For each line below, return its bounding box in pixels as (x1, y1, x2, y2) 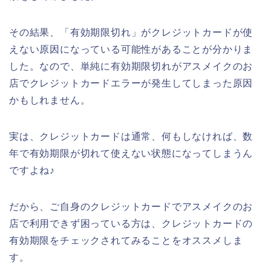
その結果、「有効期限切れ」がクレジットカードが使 (9, 27, 253, 38)
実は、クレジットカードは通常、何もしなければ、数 (9, 131, 253, 142)
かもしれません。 (9, 94, 91, 105)
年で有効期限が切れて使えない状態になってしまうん (9, 148, 253, 158)
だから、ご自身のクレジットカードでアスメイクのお (9, 201, 253, 212)
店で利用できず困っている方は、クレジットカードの (9, 218, 253, 229)
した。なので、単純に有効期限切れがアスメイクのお (9, 60, 253, 71)
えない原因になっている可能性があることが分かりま (9, 44, 253, 54)
